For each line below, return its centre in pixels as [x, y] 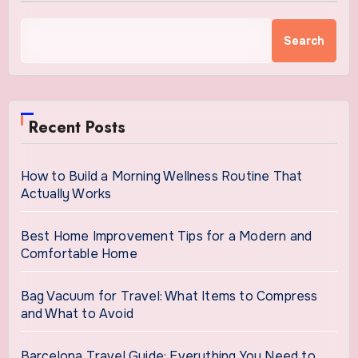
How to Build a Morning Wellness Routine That [161, 176]
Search [304, 40]
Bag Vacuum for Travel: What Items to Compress [169, 296]
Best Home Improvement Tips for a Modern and [166, 236]
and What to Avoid [77, 313]
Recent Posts [77, 127]
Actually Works [66, 193]
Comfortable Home [79, 253]
